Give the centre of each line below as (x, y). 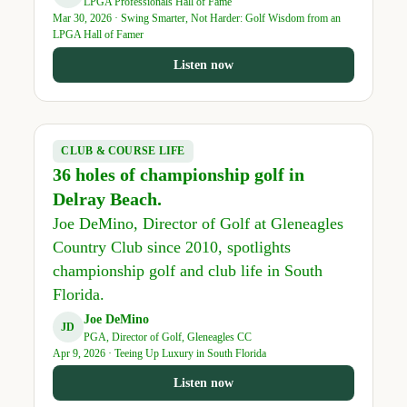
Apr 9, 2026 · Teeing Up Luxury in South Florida (159, 353)
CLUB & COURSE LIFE (123, 151)
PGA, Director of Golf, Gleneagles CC (167, 337)
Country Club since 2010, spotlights (171, 248)
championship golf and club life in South (187, 271)
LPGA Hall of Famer (98, 35)
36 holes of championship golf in (178, 175)
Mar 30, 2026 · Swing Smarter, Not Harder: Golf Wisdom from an (196, 19)
